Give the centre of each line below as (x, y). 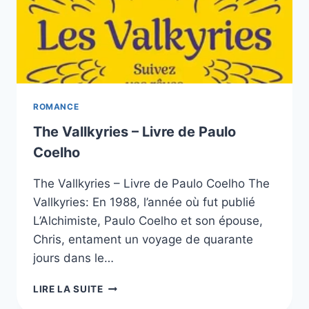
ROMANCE (56, 106)
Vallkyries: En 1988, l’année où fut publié (144, 202)
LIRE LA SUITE (68, 289)
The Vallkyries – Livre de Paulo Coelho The (151, 183)
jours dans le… (73, 258)
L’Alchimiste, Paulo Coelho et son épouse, (148, 220)
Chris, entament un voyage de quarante (143, 239)
